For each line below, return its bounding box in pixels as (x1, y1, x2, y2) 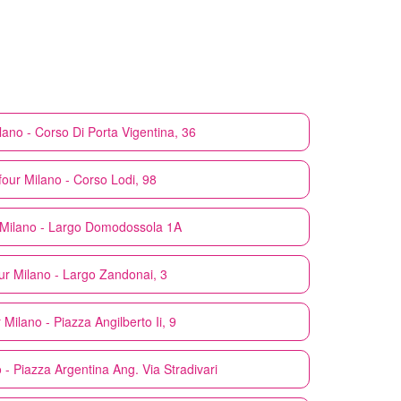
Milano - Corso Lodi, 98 (24, 169, 157, 188)
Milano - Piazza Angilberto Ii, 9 (4, 311, 176, 330)
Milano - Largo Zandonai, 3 (13, 264, 167, 283)
